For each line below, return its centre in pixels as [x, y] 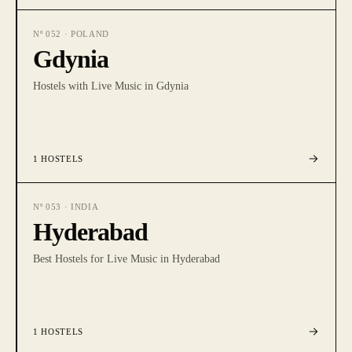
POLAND [90, 34]
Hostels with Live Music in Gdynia [111, 86]
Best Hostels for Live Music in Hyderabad [126, 259]
